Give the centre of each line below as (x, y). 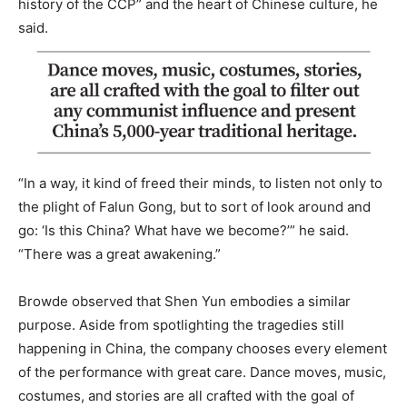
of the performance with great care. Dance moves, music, (202, 372)
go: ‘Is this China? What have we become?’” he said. (184, 231)
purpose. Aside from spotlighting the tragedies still (181, 325)
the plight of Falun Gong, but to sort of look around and (194, 207)
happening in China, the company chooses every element (203, 349)
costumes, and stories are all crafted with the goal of (186, 396)
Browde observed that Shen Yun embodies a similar (184, 302)
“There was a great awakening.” (119, 254)
